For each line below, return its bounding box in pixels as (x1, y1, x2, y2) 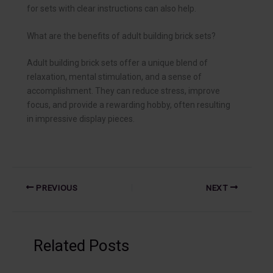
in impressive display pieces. (27, 113, 135, 124)
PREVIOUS (34, 182, 78, 193)
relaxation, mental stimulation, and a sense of (27, 71, 202, 82)
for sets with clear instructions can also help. (27, 3, 196, 13)
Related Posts (34, 236, 129, 255)
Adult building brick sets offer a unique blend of (27, 57, 208, 68)
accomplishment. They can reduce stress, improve (27, 85, 220, 96)
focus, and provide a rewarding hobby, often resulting (27, 99, 230, 110)
